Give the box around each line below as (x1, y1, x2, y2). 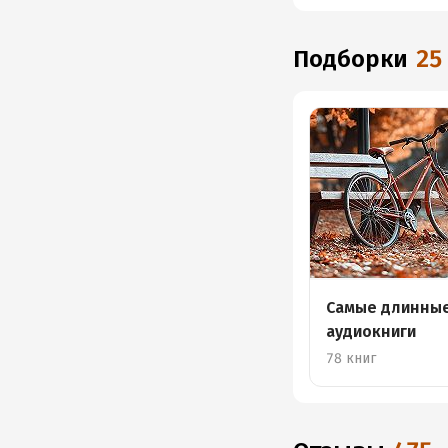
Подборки (309, 45, 409, 73)
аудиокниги (326, 322, 417, 341)
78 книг (326, 350, 377, 367)
